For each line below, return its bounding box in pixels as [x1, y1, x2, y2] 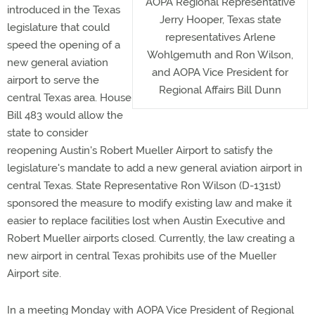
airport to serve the [7, 74, 99, 86]
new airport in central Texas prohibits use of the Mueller [7, 250, 276, 262]
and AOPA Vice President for [152, 66, 288, 79]
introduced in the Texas [7, 4, 120, 16]
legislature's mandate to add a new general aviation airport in [7, 162, 302, 174]
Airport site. [7, 267, 61, 280]
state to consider [7, 127, 88, 139]
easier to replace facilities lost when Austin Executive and [7, 214, 285, 227]
